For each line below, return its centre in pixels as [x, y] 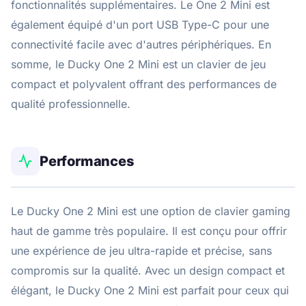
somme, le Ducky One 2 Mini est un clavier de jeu [138, 64]
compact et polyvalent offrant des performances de [144, 84]
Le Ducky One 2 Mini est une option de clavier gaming [151, 211]
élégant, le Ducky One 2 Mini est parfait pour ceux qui [150, 290]
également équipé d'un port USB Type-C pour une [140, 24]
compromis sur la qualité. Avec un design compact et [148, 270]
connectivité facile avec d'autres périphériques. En [141, 44]
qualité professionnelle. [71, 103]
